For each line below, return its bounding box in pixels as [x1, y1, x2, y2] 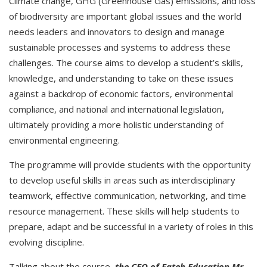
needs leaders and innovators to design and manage [9, 26, 225, 38]
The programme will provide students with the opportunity [9, 159, 251, 171]
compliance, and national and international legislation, [9, 103, 224, 116]
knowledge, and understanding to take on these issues [9, 72, 234, 85]
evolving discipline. [9, 236, 84, 249]
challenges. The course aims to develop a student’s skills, [9, 57, 243, 69]
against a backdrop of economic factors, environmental [9, 88, 233, 100]
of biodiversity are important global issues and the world [9, 10, 241, 23]
